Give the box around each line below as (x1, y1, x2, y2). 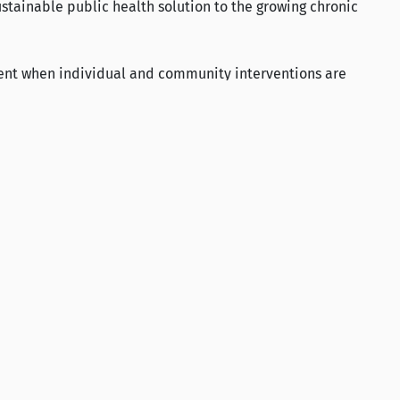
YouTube (98, 338, 169, 361)
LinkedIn (63, 338, 135, 361)
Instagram (116, 338, 197, 361)
